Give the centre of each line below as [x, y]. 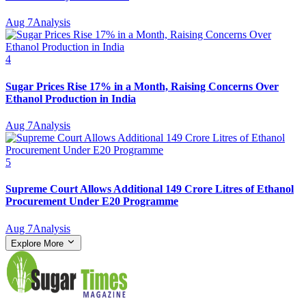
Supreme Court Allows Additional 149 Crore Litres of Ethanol [150, 189]
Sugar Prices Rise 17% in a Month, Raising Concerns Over [142, 86]
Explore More [39, 243]
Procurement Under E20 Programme [92, 201]
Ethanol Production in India [71, 98]
